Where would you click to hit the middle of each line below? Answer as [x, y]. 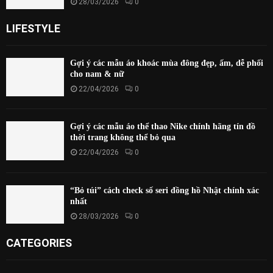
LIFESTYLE [33, 28]
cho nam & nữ [97, 74]
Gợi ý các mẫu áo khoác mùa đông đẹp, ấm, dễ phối [167, 63]
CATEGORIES [39, 243]
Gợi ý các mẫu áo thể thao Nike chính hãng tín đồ [163, 127]
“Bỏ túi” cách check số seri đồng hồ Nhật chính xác [165, 190]
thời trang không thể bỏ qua [123, 138]
